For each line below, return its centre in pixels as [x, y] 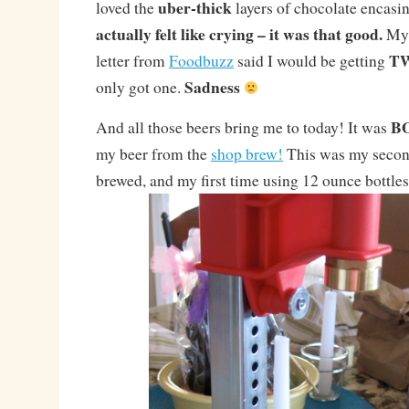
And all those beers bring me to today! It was [243, 127]
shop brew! [246, 153]
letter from [132, 60]
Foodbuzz [201, 60]
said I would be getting [311, 60]
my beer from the [153, 153]
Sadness [212, 86]
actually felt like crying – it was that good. [239, 33]
